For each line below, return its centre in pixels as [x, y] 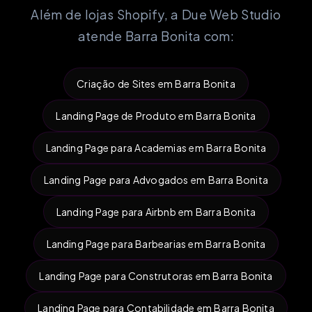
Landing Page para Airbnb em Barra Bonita [156, 211]
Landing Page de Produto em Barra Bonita [156, 115]
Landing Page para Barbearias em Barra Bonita [156, 243]
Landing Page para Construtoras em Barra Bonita [156, 275]
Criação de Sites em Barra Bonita [156, 83]
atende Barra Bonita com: [156, 36]
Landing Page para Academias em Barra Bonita [156, 147]
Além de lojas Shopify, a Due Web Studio [156, 14]
